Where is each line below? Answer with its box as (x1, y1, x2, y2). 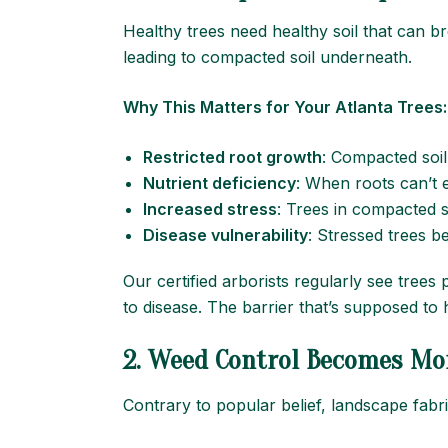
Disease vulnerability (143, 225, 308, 245)
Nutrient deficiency (143, 173, 296, 193)
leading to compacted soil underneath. (123, 47, 412, 67)
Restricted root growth (143, 147, 322, 167)
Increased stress (143, 199, 277, 219)
